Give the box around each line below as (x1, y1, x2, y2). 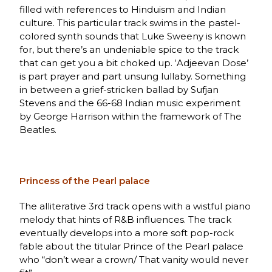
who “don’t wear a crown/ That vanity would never (19, 253, 249, 265)
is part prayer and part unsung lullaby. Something (19, 70, 246, 82)
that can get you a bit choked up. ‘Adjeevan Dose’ (19, 56, 249, 69)
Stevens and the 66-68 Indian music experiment (19, 97, 241, 109)
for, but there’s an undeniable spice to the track (19, 43, 239, 55)
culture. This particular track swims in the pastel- (19, 16, 241, 29)
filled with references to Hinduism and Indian (19, 3, 226, 15)
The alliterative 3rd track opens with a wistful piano (19, 200, 251, 212)
